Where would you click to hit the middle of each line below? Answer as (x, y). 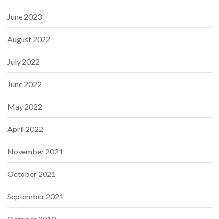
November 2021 (35, 151)
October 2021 (32, 174)
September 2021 (35, 196)
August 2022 (29, 39)
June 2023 (24, 16)
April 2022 (25, 129)
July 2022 (23, 61)
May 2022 (25, 106)
